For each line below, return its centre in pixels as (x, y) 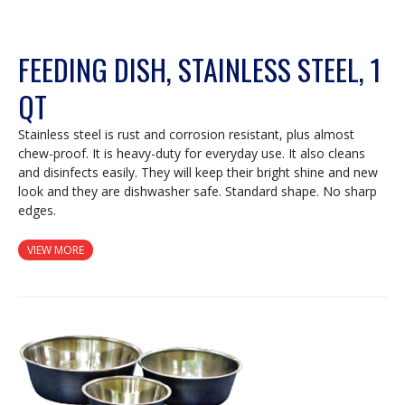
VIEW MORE (56, 250)
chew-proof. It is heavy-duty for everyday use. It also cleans (192, 153)
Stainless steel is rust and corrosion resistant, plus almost (186, 134)
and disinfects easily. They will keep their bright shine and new (198, 172)
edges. (37, 210)
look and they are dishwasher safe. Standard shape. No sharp (198, 191)
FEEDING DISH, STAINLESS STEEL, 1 (200, 69)
